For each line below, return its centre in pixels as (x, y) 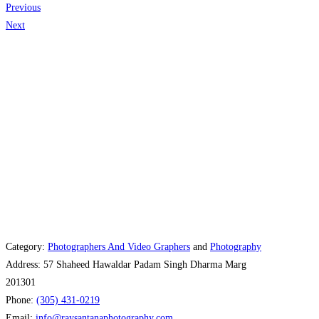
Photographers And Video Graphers (119, 246)
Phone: (21, 300)
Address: (25, 264)
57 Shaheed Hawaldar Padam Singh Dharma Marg (145, 264)
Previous (23, 7)
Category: (27, 246)
